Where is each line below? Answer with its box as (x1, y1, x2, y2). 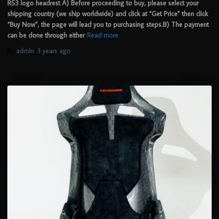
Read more (87, 31, 118, 40)
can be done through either (7, 31, 85, 40)
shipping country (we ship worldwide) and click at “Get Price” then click (7, 9, 208, 19)
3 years (37, 46, 57, 56)
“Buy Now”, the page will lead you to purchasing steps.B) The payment (7, 20, 209, 29)
